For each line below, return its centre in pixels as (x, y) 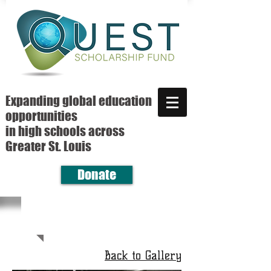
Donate (97, 175)
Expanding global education (79, 101)
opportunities (41, 116)
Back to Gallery (143, 256)
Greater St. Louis (48, 146)
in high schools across (65, 131)
